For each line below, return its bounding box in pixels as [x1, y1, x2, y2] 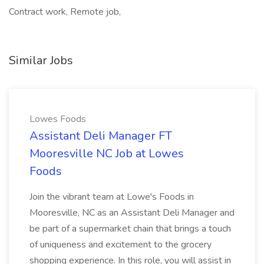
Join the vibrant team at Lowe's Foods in [29, 190, 194, 203]
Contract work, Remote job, [9, 5, 121, 18]
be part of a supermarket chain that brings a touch [29, 222, 231, 235]
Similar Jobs [9, 52, 73, 68]
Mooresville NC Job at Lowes [29, 146, 184, 161]
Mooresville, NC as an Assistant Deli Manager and [29, 206, 235, 219]
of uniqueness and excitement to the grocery [29, 238, 212, 251]
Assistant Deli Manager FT [29, 128, 172, 144]
